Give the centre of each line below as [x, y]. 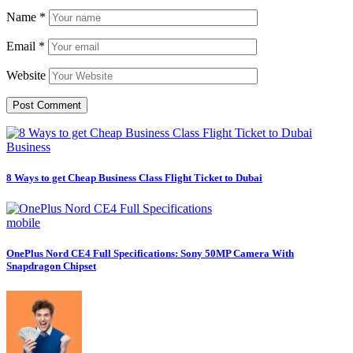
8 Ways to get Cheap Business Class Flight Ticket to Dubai [134, 178]
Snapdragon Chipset [51, 266]
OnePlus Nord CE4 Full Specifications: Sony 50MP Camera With [150, 254]
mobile [23, 223]
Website [26, 75]
